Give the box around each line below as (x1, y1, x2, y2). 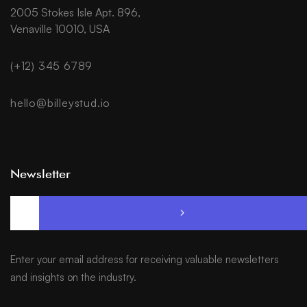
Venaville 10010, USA (10, 22, 110, 36)
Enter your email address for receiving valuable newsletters (10, 253, 279, 267)
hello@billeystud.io (10, 96, 111, 110)
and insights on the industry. (10, 271, 136, 284)
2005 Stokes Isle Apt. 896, (10, 5, 140, 20)
